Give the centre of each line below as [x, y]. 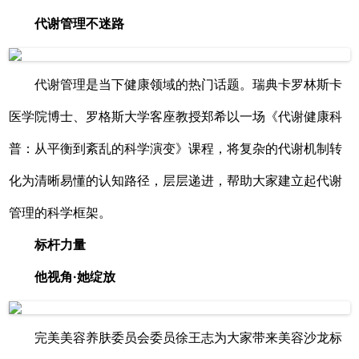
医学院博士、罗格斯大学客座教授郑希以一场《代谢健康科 [176, 116]
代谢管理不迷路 [80, 23]
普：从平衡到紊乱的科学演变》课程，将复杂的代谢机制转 [176, 148]
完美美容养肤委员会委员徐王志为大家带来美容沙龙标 [189, 337]
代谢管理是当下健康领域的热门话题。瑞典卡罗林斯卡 [189, 84]
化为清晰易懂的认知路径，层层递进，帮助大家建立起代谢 [176, 180]
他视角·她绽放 [75, 276]
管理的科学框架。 [61, 212]
